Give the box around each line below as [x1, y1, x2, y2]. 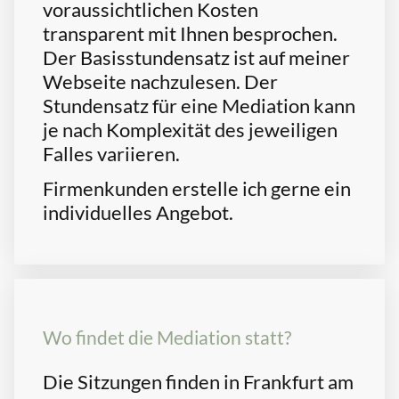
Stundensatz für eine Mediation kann [43, 94, 355, 118]
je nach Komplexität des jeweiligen [43, 118, 338, 142]
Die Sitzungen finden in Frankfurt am [43, 369, 354, 394]
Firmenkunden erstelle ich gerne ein [43, 176, 351, 201]
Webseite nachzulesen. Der [43, 69, 278, 94]
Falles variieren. [43, 142, 180, 167]
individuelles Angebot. [43, 200, 233, 225]
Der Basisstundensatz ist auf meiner [43, 45, 350, 70]
